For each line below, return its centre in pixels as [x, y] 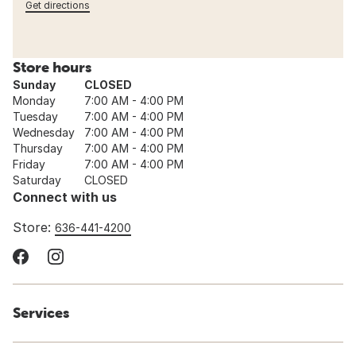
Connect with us [65, 197]
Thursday [38, 149]
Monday [34, 101]
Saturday [37, 180]
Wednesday [44, 133]
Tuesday [35, 117]
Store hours [52, 68]
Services [41, 313]
